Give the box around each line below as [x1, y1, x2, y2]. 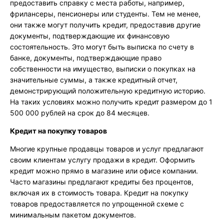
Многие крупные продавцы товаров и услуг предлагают [10, 144, 203, 153]
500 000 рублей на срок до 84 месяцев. [10, 108, 151, 117]
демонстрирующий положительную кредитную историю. [10, 86, 205, 95]
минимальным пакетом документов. [10, 210, 136, 219]
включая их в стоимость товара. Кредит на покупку [10, 188, 188, 197]
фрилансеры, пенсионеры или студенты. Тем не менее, [10, 9, 200, 18]
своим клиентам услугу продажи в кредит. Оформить [10, 155, 195, 164]
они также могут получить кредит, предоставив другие [10, 20, 200, 29]
